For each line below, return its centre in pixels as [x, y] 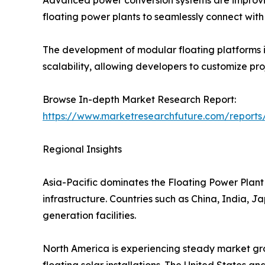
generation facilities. [89, 215]
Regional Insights [82, 149]
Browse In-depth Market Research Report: [139, 99]
